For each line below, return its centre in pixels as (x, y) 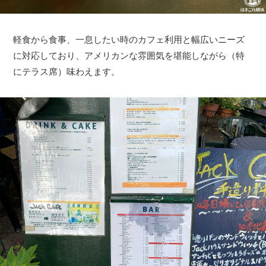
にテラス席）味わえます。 (67, 72)
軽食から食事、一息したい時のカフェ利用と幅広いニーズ (129, 40)
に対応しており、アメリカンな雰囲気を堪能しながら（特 (129, 56)
